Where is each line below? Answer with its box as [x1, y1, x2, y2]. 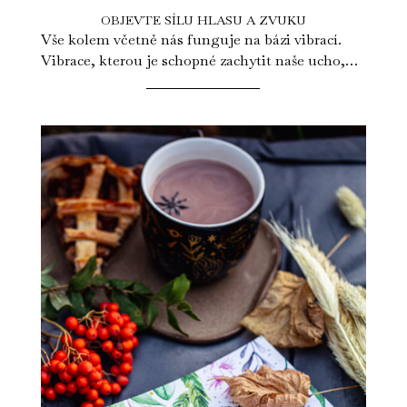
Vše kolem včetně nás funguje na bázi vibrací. [40, 29, 342, 49]
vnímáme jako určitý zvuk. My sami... [40, 71, 287, 91]
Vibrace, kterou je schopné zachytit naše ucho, [40, 50, 345, 70]
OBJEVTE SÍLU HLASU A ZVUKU [100, 11, 306, 28]
